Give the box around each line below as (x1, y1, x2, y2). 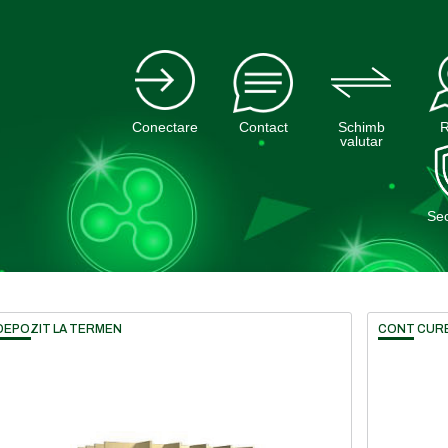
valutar (339, 133, 383, 149)
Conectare (132, 119, 199, 135)
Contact (238, 119, 288, 135)
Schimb (337, 119, 385, 135)
